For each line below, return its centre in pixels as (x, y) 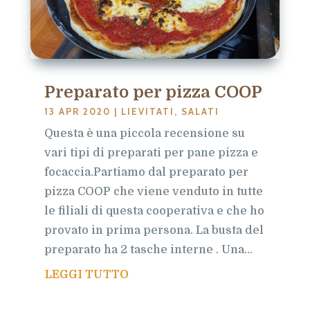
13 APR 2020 (77, 111)
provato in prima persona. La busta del (154, 230)
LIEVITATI (147, 111)
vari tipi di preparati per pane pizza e (151, 153)
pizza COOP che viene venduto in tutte (153, 191)
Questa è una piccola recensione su (144, 133)
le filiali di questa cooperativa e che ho (154, 211)
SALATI (200, 111)
